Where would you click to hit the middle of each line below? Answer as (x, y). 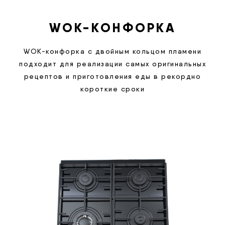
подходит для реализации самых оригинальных (113, 64)
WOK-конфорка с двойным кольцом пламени (113, 51)
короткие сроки (113, 89)
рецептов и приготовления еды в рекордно (113, 77)
